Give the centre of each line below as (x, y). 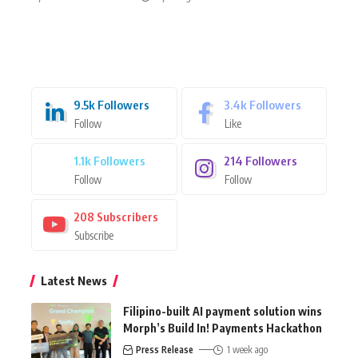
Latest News (74, 280)
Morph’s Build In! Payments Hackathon (223, 328)
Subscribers (127, 216)
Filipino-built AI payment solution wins (223, 311)
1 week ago (247, 349)
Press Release (165, 349)
